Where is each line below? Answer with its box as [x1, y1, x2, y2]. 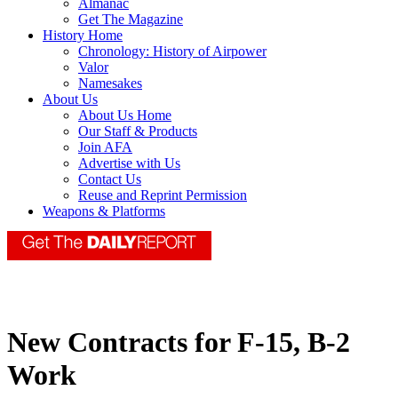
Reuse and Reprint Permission [78, 187, 247, 203]
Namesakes [78, 76, 142, 92]
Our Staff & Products [78, 123, 197, 139]
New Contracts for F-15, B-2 [7, 326, 350, 359]
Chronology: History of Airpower [78, 44, 267, 60]
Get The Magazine [78, 12, 183, 28]
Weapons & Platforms [43, 203, 165, 219]
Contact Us [78, 171, 141, 187]
